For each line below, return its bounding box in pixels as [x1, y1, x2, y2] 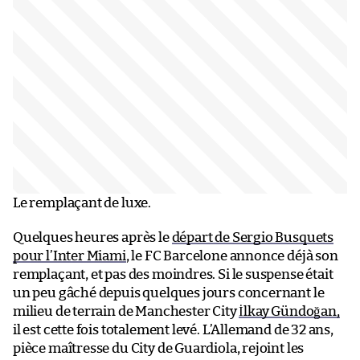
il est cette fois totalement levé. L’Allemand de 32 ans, [13, 322, 333, 337]
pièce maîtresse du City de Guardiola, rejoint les [13, 341, 305, 355]
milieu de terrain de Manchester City [13, 304, 239, 318]
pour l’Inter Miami [13, 248, 126, 263]
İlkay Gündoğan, [239, 304, 340, 318]
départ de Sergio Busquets [171, 230, 334, 244]
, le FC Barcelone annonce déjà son [125, 248, 338, 263]
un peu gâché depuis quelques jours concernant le [13, 285, 325, 300]
